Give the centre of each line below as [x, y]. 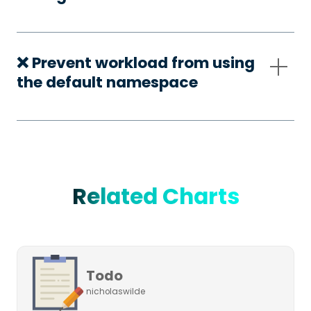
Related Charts [155, 197]
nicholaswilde [115, 291]
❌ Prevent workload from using [135, 63]
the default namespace [107, 83]
